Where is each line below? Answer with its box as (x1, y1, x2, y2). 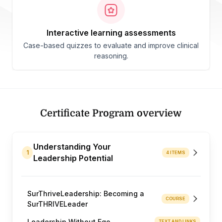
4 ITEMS (166, 150, 185, 155)
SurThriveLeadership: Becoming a (27, 189, 145, 198)
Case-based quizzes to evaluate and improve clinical (23, 41, 199, 50)
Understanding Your (33, 142, 111, 152)
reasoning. (94, 51, 128, 60)
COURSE (165, 196, 185, 201)
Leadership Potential (33, 153, 113, 163)
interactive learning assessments (48, 27, 176, 38)
